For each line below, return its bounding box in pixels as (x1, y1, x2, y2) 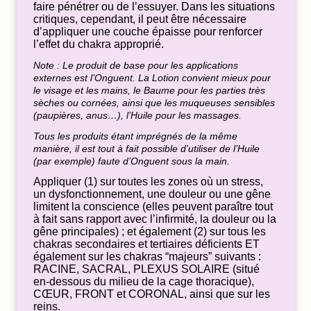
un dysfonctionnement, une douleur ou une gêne (33, 187, 271, 200)
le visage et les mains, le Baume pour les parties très (33, 84, 265, 96)
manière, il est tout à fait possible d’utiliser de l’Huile (33, 142, 260, 154)
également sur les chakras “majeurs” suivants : (33, 250, 261, 262)
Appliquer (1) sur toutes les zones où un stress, (33, 175, 263, 187)
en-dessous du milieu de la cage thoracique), (33, 275, 254, 287)
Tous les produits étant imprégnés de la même (33, 130, 237, 142)
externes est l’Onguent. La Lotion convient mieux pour (33, 72, 271, 83)
